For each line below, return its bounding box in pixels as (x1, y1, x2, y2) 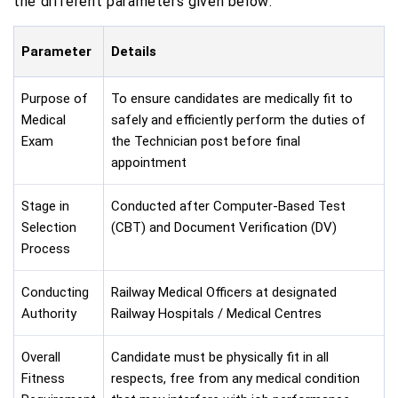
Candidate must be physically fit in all (111, 348, 329, 365)
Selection (21, 219, 76, 235)
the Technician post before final (111, 132, 300, 149)
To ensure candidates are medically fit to (111, 90, 353, 107)
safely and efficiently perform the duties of (111, 111, 366, 128)
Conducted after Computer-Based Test (111, 197, 346, 214)
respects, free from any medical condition (111, 370, 360, 386)
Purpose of (21, 90, 88, 107)
